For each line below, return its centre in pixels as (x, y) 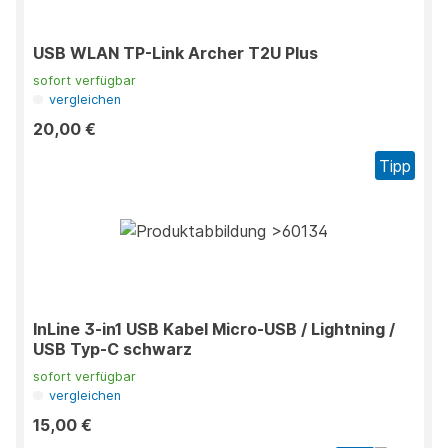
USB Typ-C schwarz (112, 349)
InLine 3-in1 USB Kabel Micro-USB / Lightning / (214, 329)
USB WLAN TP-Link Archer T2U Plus (175, 53)
